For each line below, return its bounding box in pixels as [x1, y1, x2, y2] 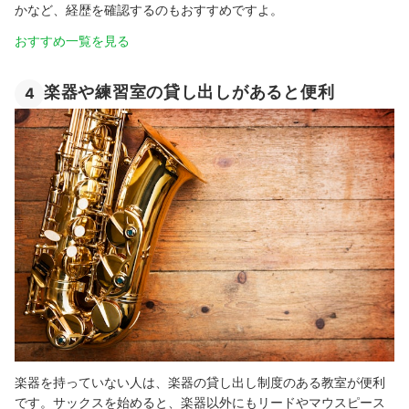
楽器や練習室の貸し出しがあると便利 [44, 82, 335, 102]
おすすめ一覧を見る [15, 32, 130, 48]
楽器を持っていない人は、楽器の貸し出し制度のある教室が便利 [15, 373, 385, 390]
